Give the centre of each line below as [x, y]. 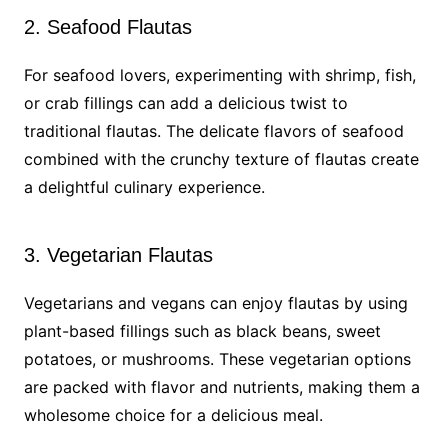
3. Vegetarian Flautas [118, 254]
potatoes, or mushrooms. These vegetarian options [217, 358]
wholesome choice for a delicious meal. [173, 414]
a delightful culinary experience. [144, 186]
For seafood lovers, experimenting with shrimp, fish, [219, 74]
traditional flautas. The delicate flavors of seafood [213, 130]
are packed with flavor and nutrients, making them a [221, 386]
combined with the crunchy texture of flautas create [221, 158]
